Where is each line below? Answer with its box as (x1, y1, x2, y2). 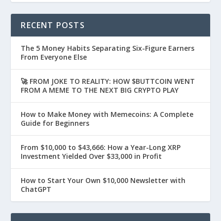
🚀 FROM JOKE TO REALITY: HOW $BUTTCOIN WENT (21, 76, 195, 86)
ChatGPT (21, 184, 52, 194)
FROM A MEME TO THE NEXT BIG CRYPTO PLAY (21, 85, 179, 95)
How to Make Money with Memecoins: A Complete (21, 109, 194, 119)
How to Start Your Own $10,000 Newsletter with (21, 175, 186, 185)
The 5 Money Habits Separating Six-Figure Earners (21, 43, 195, 53)
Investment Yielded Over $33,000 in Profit (21, 151, 162, 161)
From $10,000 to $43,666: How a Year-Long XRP (21, 142, 181, 152)
